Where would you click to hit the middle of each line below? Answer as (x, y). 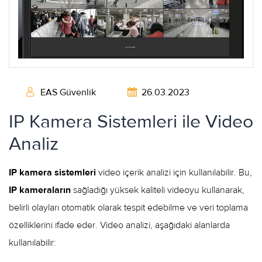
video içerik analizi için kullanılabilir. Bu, (174, 172)
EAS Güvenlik (68, 92)
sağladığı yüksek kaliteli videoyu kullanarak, (158, 190)
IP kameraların (40, 190)
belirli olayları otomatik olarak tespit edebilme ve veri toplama (128, 207)
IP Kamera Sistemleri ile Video (131, 121)
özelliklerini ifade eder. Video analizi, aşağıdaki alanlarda (119, 225)
